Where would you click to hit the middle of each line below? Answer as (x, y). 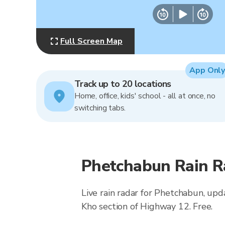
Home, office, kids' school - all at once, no (145, 96)
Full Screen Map (91, 41)
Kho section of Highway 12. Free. (147, 206)
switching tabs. (100, 108)
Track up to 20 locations (123, 84)
